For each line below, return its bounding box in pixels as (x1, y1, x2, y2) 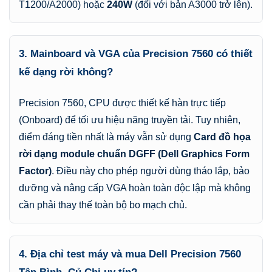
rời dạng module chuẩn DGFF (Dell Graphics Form (19, 149, 250, 160)
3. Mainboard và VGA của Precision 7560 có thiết (19, 48, 253, 60)
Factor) (19, 166, 52, 177)
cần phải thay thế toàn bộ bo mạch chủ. (19, 200, 187, 211)
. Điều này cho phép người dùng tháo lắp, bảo (52, 166, 250, 177)
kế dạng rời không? (19, 66, 113, 78)
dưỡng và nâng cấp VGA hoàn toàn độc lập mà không (19, 183, 251, 194)
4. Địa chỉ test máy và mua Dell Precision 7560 (19, 248, 241, 260)
